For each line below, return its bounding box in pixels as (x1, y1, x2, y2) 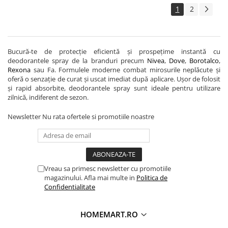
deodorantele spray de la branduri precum (8, 55, 147, 65)
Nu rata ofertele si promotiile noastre (42, 111, 154, 121)
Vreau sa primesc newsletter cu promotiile (44, 163, 171, 173)
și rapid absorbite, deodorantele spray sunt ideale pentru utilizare (8, 83, 220, 93)
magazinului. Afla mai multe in (44, 173, 136, 182)
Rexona (8, 65, 31, 74)
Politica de (136, 173, 167, 182)
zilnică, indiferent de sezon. (8, 92, 89, 102)
